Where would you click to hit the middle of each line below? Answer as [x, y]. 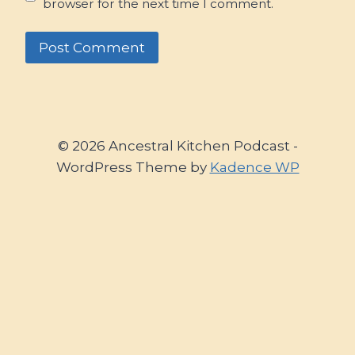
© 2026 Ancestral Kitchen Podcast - [177, 145]
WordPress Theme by [133, 167]
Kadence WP [254, 167]
